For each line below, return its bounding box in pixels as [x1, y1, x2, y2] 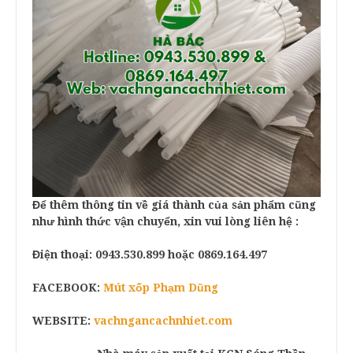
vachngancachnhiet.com [94, 314, 232, 328]
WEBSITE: [32, 314, 94, 328]
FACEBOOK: [32, 281, 103, 295]
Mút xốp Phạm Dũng [103, 281, 218, 295]
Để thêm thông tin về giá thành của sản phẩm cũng [32, 199, 316, 212]
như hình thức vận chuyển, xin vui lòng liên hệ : [32, 215, 299, 229]
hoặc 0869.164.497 [165, 248, 267, 262]
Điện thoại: [32, 248, 95, 262]
